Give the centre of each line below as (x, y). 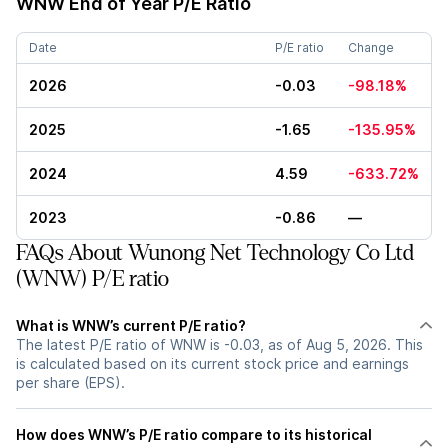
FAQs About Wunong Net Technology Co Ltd (215, 253)
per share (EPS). (70, 382)
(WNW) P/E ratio (92, 279)
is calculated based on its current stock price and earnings (212, 363)
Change (371, 47)
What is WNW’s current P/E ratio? (131, 325)
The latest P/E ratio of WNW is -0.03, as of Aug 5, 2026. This (219, 344)
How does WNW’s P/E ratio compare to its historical (194, 434)
